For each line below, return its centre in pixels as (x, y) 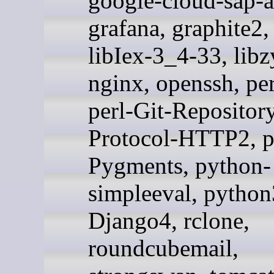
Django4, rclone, (169, 221)
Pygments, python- (180, 166)
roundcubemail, (163, 248)
